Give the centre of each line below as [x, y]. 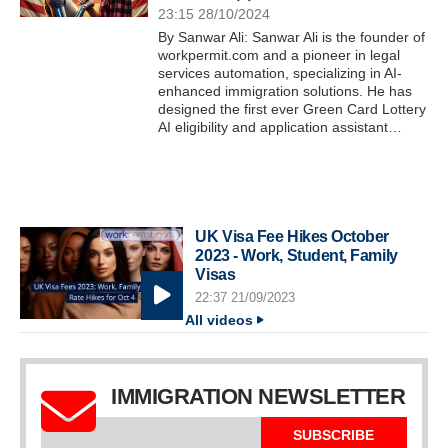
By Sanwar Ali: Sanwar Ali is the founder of [292, 36]
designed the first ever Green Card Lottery [292, 108]
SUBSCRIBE [334, 435]
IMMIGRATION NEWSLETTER [258, 397]
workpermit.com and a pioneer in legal [279, 54]
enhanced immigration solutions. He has [285, 90]
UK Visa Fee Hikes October [292, 235]
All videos [219, 321]
